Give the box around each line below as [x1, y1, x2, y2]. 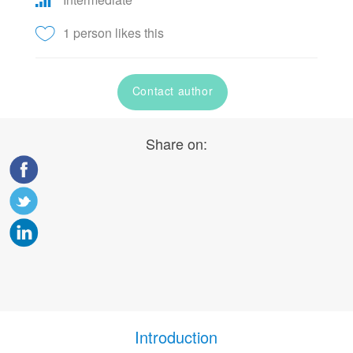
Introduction [135, 325, 218, 349]
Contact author [132, 83, 214, 99]
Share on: [146, 133, 207, 154]
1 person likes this [62, 24, 164, 43]
